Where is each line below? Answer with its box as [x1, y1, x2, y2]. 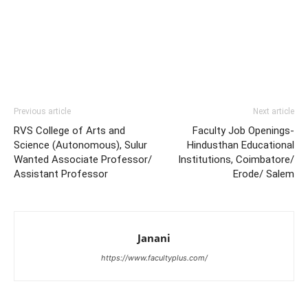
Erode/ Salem [233, 168, 294, 180]
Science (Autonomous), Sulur [14, 139, 147, 151]
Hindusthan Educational [187, 139, 294, 151]
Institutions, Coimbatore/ [178, 153, 294, 166]
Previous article [14, 107, 71, 116]
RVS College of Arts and [14, 124, 125, 137]
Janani [137, 231, 170, 245]
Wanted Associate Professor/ [14, 153, 152, 166]
